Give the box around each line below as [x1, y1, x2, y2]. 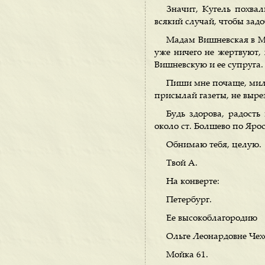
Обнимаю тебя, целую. [166, 141, 261, 150]
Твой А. [166, 159, 198, 168]
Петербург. [166, 196, 212, 205]
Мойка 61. [166, 251, 208, 260]
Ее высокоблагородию [166, 214, 257, 223]
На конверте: [166, 177, 219, 186]
